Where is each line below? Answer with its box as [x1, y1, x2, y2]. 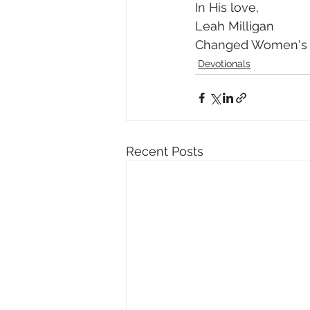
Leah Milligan [195, 19, 277, 33]
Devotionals [198, 58, 250, 69]
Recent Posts [126, 144, 203, 158]
